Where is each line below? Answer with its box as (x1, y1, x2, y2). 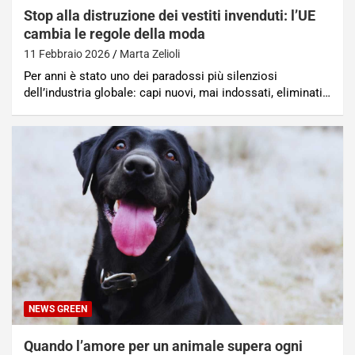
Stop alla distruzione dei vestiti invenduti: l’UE (24, 7, 315, 25)
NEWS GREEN (29, 303, 87, 315)
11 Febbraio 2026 (24, 48, 110, 61)
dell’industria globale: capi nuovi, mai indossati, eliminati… (24, 86, 330, 101)
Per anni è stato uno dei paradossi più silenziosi (24, 69, 277, 84)
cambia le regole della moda (24, 25, 205, 43)
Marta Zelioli (120, 48, 180, 61)
